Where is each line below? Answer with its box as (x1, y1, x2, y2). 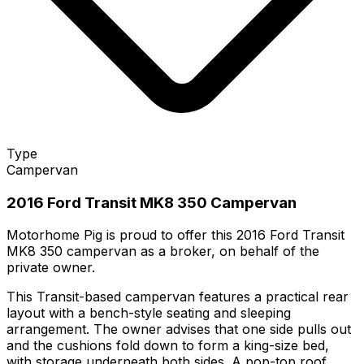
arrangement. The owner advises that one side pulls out (6, 321, 351, 338)
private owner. (6, 259, 95, 276)
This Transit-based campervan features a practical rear (6, 288, 349, 305)
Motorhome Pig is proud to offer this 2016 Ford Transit (6, 227, 344, 244)
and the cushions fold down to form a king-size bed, (6, 337, 329, 354)
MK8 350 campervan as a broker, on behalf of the (6, 243, 319, 260)
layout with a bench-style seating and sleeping (6, 305, 291, 322)
